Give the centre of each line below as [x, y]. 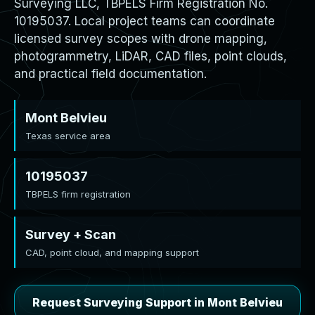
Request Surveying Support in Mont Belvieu [157, 302]
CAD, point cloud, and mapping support [112, 252]
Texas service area [68, 136]
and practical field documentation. [110, 74]
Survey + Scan [71, 234]
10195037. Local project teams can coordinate [144, 21]
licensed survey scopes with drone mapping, [141, 39]
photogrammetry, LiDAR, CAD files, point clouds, [150, 56]
